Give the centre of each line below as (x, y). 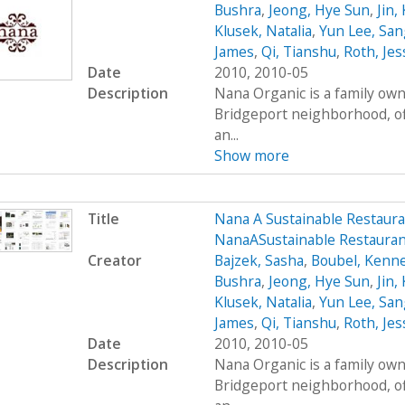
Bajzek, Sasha (259, 261)
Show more (251, 156)
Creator (114, 261)
